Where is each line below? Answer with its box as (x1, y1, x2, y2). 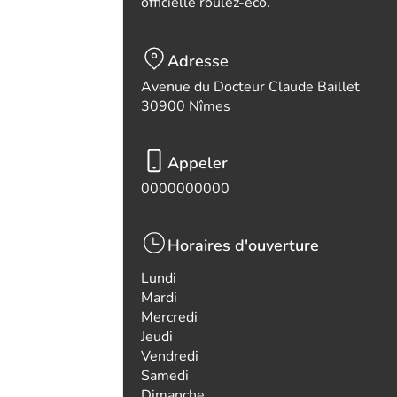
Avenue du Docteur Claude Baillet (141, 77, 360, 97)
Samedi (141, 366, 189, 385)
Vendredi (141, 346, 198, 366)
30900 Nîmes (141, 97, 230, 116)
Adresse (167, 51, 229, 72)
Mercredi (141, 307, 198, 327)
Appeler (167, 152, 228, 174)
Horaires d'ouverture (167, 235, 319, 256)
